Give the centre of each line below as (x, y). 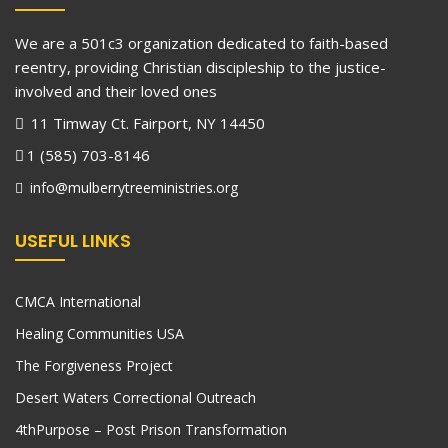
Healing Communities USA (99, 334)
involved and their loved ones (116, 91)
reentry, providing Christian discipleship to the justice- (200, 67)
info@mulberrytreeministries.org (132, 188)
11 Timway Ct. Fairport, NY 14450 (146, 123)
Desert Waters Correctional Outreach (135, 398)
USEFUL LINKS (73, 241)
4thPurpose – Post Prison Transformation (151, 430)
